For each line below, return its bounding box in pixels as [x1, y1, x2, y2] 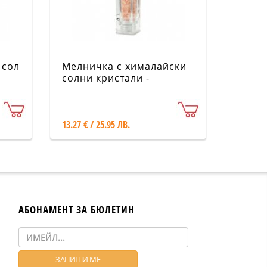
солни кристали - [61, 72, 150, 85]
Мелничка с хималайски [61, 60, 187, 73]
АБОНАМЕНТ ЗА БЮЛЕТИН [18, 203, 135, 216]
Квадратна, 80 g [61, 83, 143, 97]
